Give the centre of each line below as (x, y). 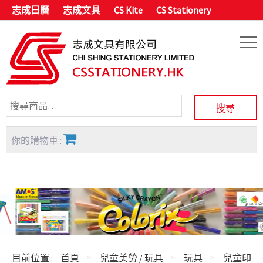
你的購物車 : (37, 140)
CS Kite (128, 10)
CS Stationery (183, 10)
